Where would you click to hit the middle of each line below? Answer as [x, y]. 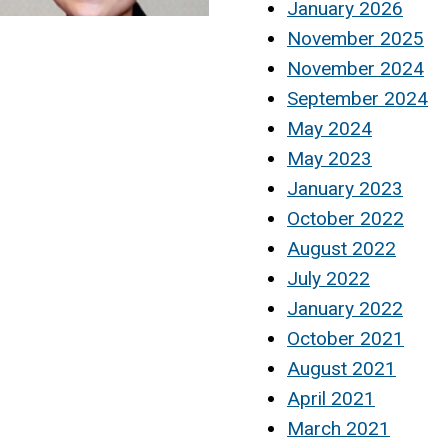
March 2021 [338, 428]
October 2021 [345, 338]
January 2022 [345, 308]
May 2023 [329, 158]
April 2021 [331, 398]
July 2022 [328, 278]
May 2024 [329, 128]
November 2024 [355, 68]
